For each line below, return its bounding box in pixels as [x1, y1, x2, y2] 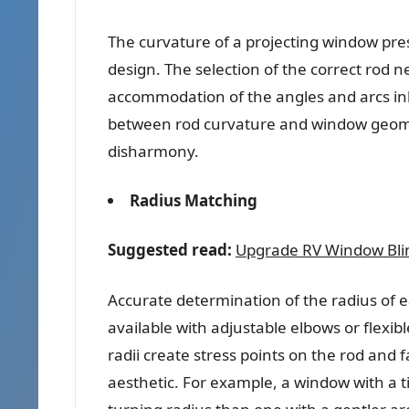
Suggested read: [108, 238, 232, 260]
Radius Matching [130, 189, 257, 211]
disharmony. [108, 140, 199, 162]
